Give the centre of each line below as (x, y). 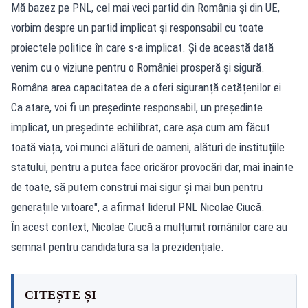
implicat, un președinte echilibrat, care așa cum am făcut (141, 127)
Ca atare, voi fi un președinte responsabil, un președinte (137, 107)
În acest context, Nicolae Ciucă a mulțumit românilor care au (149, 227)
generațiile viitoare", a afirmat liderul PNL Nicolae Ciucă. (138, 207)
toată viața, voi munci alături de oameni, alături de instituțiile (148, 147)
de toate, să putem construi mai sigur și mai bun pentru (137, 187)
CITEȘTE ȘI (61, 295)
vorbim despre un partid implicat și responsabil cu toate (137, 27)
